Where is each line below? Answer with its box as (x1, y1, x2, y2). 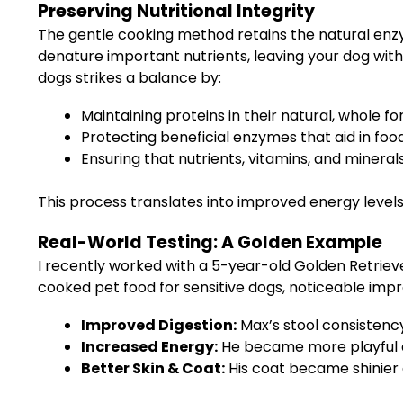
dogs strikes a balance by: (38, 67, 221, 88)
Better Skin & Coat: (81, 358, 225, 379)
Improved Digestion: (81, 315, 237, 336)
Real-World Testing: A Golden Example (38, 230, 382, 255)
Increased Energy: (81, 336, 218, 357)
